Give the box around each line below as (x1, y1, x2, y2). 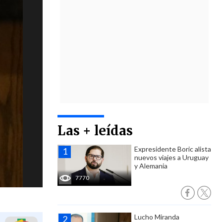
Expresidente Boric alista (134, 145, 211, 153)
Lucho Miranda (134, 213, 179, 221)
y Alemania (134, 162, 167, 170)
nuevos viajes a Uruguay (134, 153, 209, 162)
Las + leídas (57, 122, 133, 139)
